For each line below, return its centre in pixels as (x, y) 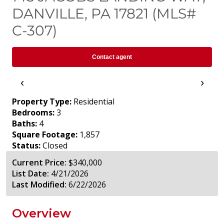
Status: (26, 146)
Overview (41, 213)
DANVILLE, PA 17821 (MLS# (104, 14)
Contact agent (112, 57)
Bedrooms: (33, 113)
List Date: (30, 174)
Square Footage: (45, 135)
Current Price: (39, 163)
